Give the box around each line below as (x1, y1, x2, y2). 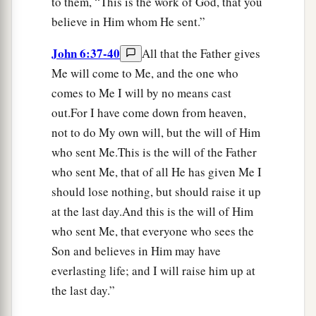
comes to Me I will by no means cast (51, 84, 231, 101)
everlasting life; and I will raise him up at (51, 262, 255, 279)
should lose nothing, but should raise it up (51, 183, 261, 200)
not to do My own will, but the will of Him (51, 123, 260, 140)
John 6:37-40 (51, 44, 120, 62)
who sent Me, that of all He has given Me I (51, 163, 262, 180)
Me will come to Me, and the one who (51, 64, 238, 81)
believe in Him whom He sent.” (51, 13, 205, 30)
